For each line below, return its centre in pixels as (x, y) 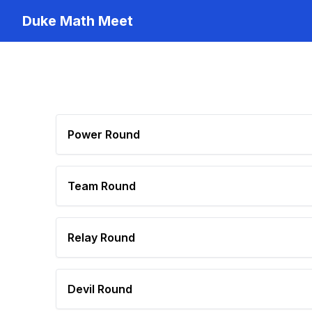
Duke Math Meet (78, 21)
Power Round (104, 134)
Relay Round (101, 237)
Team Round (102, 186)
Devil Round (100, 289)
